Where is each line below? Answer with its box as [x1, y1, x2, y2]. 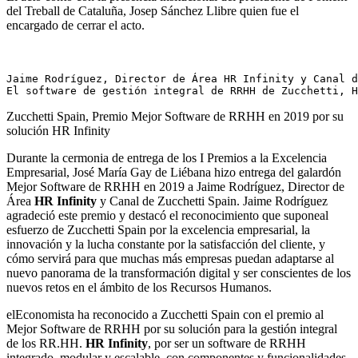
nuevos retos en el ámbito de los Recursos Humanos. [6, 280, 272, 294]
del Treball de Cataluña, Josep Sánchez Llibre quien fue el [6, 3, 299, 18]
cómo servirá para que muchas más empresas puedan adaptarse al [6, 251, 334, 265]
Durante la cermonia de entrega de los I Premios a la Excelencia [6, 150, 327, 165]
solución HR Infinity [6, 123, 110, 137]
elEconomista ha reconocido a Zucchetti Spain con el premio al [6, 307, 324, 321]
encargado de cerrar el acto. [6, 18, 145, 32]
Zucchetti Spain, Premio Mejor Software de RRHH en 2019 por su [6, 109, 344, 123]
